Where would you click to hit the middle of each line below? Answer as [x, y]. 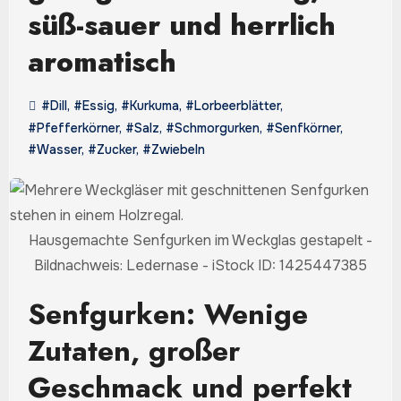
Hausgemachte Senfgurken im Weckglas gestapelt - [200, 240]
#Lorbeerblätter [232, 105]
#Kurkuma [149, 105]
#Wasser [54, 149]
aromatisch [102, 61]
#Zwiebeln [173, 149]
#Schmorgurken [212, 128]
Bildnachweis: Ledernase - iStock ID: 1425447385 [200, 265]
